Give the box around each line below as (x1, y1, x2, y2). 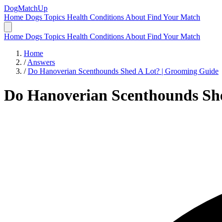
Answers (27, 58, 55, 66)
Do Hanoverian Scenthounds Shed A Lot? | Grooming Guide (28, 67, 219, 75)
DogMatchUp (4, 4, 48, 12)
